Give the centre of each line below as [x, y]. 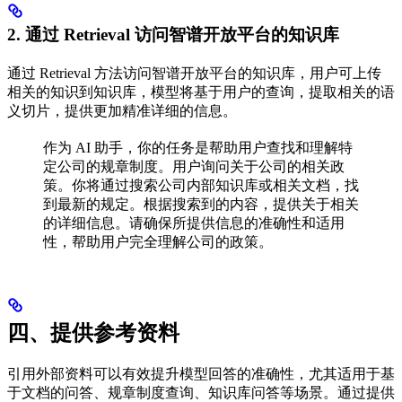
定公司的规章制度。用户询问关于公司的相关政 [194, 167]
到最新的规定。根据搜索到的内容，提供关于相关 [201, 205]
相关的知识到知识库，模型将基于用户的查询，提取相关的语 [201, 92]
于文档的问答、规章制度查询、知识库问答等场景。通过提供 [201, 392]
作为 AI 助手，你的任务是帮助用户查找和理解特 [198, 148]
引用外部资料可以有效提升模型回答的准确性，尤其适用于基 [201, 373]
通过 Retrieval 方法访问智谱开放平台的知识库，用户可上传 [194, 74]
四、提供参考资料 [93, 332]
